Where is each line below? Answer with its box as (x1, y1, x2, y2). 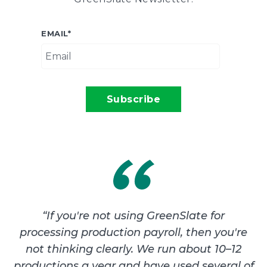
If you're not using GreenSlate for (46, 209, 225, 222)
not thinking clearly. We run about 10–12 (26, 243, 241, 256)
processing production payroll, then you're (20, 226, 247, 239)
